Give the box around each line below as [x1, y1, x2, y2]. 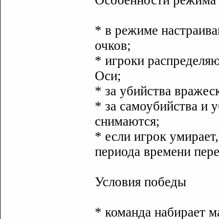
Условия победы [95, 175, 186, 189]
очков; [95, 38, 131, 53]
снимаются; [95, 114, 160, 129]
